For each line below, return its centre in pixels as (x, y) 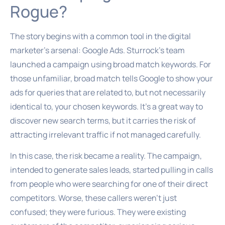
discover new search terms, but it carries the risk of (103, 120)
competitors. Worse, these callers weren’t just (93, 198)
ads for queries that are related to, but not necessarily (108, 92)
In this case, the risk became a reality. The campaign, (106, 156)
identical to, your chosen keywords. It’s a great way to (106, 106)
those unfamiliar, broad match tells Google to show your (111, 78)
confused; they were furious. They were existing (98, 212)
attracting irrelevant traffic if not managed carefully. (105, 134)
